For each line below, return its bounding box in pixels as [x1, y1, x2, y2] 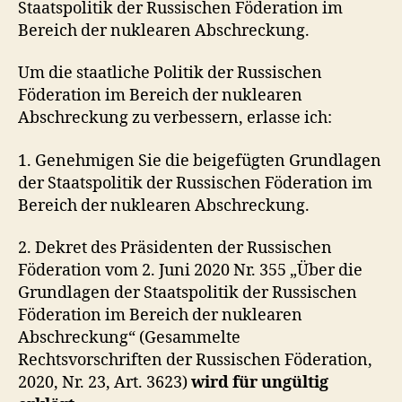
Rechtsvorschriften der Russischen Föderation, [18, 350, 372, 371]
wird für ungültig [191, 372, 328, 393]
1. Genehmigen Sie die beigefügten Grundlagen [18, 150, 381, 171]
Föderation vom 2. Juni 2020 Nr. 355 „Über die [18, 260, 363, 281]
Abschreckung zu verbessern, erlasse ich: [18, 108, 332, 128]
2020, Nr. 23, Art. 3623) [18, 372, 191, 393]
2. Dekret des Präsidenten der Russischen [18, 238, 332, 258]
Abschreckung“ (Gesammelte [18, 328, 240, 348]
